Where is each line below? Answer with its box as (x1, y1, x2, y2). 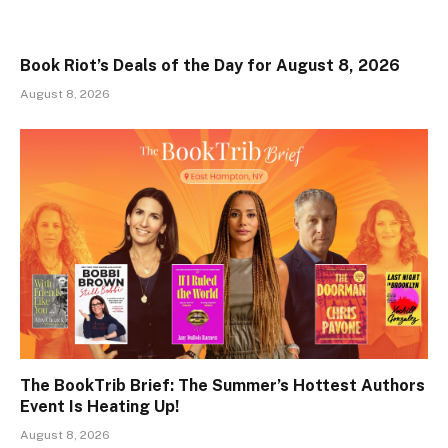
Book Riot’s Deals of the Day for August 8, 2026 (20, 56, 400, 76)
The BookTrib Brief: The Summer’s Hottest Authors (20, 375, 425, 395)
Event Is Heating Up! (20, 396, 179, 416)
